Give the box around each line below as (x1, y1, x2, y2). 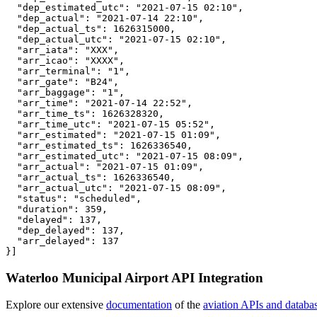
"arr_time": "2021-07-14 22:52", (6, 97, 192, 108)
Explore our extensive (6, 299, 106, 311)
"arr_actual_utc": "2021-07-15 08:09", (6, 182, 226, 193)
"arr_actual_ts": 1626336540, (6, 171, 175, 183)
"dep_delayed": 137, (6, 224, 125, 236)
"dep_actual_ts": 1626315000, (6, 23, 175, 34)
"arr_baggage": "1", (6, 86, 125, 98)
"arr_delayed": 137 (6, 235, 119, 246)
